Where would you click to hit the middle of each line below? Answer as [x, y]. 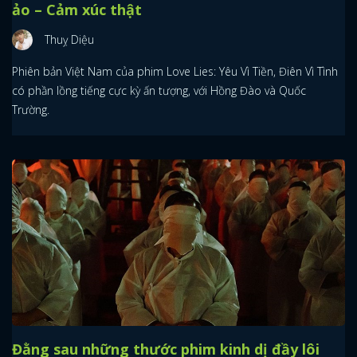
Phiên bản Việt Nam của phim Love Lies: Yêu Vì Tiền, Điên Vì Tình [175, 71]
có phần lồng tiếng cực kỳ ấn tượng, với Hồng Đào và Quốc [159, 90]
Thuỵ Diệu [69, 39]
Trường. [31, 109]
